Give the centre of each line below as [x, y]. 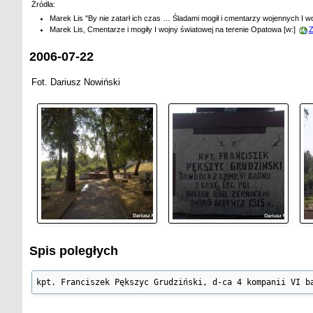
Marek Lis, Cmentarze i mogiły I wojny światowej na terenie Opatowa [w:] [173, 29]
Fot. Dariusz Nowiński [75, 82]
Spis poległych [73, 251]
